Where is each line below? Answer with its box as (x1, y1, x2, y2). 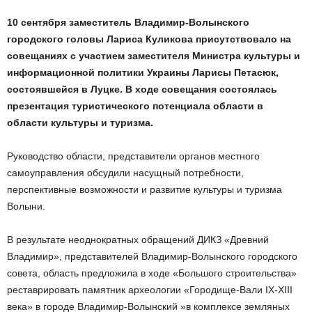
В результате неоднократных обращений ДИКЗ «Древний (7, 234, 269, 246)
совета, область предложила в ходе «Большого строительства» (7, 267, 297, 279)
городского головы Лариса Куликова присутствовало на (7, 33, 291, 45)
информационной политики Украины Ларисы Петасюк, (7, 67, 279, 79)
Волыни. (7, 201, 45, 212)
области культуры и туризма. (7, 117, 153, 129)
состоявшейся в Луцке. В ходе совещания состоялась (7, 84, 277, 95)
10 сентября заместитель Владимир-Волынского (7, 17, 249, 29)
